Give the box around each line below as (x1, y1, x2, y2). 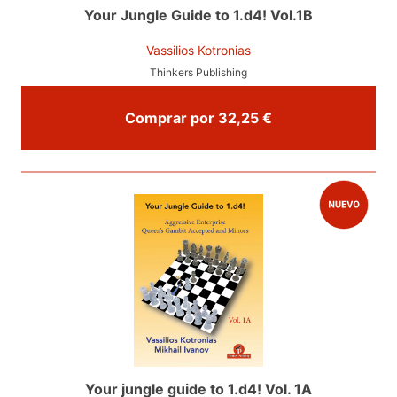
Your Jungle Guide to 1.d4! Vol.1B (84, 5, 313, 24)
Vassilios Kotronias (146, 42, 251, 58)
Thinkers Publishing (150, 65, 247, 79)
